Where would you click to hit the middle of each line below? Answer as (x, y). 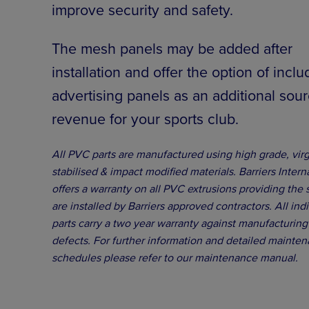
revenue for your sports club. (146, 118)
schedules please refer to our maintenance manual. (175, 257)
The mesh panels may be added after (172, 48)
